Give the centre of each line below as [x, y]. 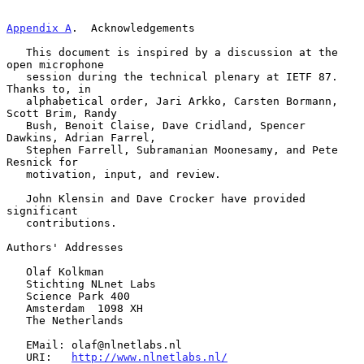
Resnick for [42, 162]
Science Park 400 [16, 296]
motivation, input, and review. [16, 174]
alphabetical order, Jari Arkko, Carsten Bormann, [16, 101]
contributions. [16, 223]
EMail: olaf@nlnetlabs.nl [16, 344]
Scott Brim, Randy [62, 113]
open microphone [55, 64]
